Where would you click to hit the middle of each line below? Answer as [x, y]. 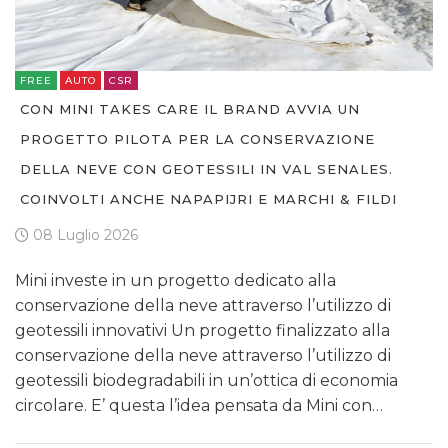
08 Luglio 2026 [83, 235]
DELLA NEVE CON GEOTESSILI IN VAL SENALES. [206, 169]
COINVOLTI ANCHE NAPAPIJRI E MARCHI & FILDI [208, 199]
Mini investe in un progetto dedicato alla [175, 281]
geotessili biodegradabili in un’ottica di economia [206, 381]
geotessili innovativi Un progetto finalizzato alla [202, 331]
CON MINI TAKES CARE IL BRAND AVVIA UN [190, 109]
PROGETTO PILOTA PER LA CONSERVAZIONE [197, 139]
